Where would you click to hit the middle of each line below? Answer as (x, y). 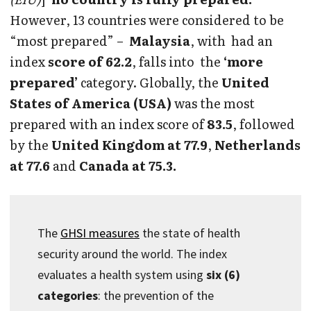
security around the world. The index (132, 254)
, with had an (232, 41)
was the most (213, 103)
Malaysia (160, 41)
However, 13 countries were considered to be (147, 20)
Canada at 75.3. (128, 166)
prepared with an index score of (108, 124)
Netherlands (258, 145)
